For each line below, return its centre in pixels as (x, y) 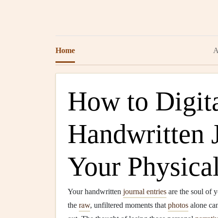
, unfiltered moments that (129, 205)
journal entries (145, 191)
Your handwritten (95, 191)
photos (178, 205)
